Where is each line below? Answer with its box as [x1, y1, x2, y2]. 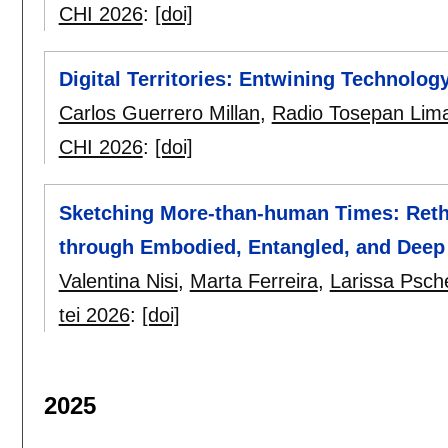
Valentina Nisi [58, 269, 178, 292]
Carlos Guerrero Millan [58, 102, 260, 125]
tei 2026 [58, 303, 130, 326]
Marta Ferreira [189, 269, 318, 292]
